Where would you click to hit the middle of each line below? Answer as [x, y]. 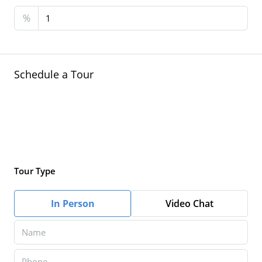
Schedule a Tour [54, 74]
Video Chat [189, 204]
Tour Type [35, 171]
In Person [73, 204]
